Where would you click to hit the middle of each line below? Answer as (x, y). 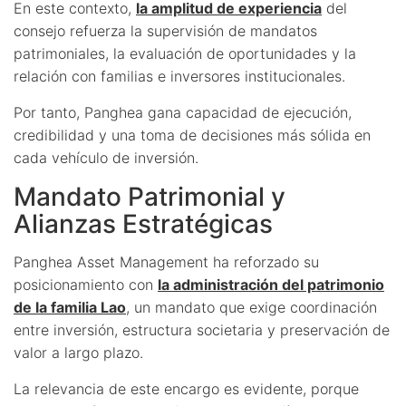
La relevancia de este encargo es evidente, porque (186, 388)
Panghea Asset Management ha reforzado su (166, 261)
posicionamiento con (86, 284)
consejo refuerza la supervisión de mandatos (165, 30)
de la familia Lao (70, 307)
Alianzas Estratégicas (143, 223)
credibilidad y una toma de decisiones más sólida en (192, 135)
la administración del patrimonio (271, 284)
